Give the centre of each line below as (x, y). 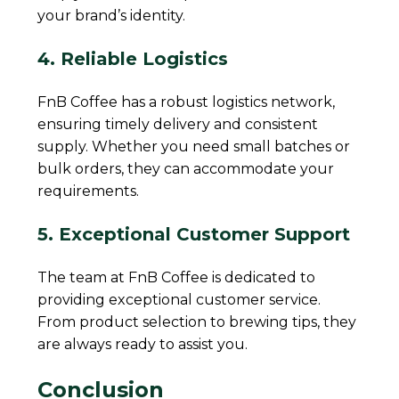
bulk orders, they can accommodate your (186, 169)
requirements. (89, 191)
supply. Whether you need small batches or (194, 147)
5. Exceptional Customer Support (194, 235)
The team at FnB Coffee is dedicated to (177, 278)
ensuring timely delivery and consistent (178, 125)
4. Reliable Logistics (133, 59)
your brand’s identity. (112, 16)
